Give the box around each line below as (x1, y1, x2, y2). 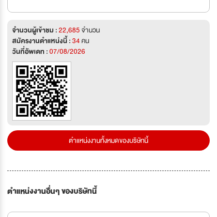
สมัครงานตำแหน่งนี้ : (12, 35, 72, 47)
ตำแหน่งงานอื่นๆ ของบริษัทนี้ (7, 185, 97, 198)
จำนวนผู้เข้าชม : (12, 24, 59, 36)
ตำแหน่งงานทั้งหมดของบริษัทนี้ (69, 135, 148, 147)
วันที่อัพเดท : (12, 46, 49, 58)
